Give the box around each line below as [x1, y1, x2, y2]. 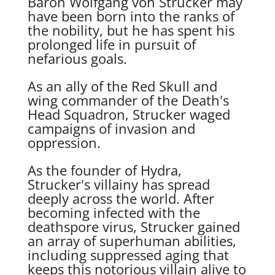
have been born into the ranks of [27, 7, 234, 26]
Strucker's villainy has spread [27, 175, 210, 194]
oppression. [27, 133, 101, 152]
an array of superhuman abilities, [27, 231, 236, 250]
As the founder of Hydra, [27, 161, 182, 180]
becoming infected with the [27, 203, 200, 222]
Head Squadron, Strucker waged [27, 105, 230, 124]
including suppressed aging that [27, 246, 229, 265]
